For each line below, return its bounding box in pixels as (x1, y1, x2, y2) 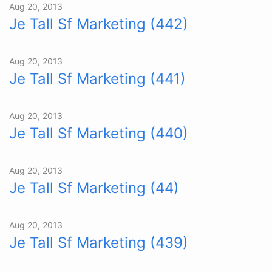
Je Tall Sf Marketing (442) (9, 15, 188, 33)
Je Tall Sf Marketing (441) (9, 70, 186, 87)
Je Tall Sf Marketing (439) (9, 234, 188, 251)
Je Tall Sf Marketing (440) (9, 124, 188, 142)
